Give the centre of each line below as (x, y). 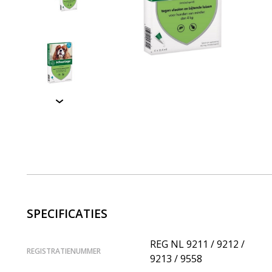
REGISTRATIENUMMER (64, 251)
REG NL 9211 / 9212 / (197, 244)
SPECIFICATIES (67, 214)
